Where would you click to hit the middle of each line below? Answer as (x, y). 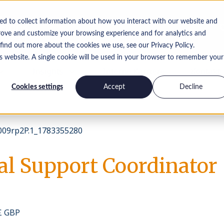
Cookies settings (37, 87)
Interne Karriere (134, 71)
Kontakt (205, 71)
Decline (191, 87)
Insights (47, 71)
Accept (114, 87)
